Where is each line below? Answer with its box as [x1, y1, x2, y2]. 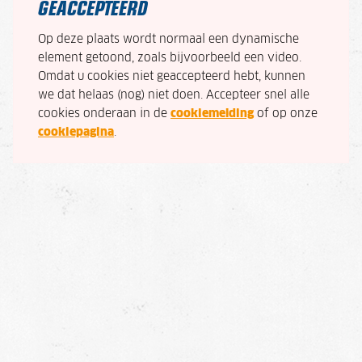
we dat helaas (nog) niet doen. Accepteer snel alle [38, 90, 309, 102]
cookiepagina [38, 127, 114, 139]
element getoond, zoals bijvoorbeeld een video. [38, 53, 301, 65]
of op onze [254, 108, 318, 120]
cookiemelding [170, 108, 254, 120]
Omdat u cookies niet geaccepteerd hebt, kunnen [38, 71, 305, 83]
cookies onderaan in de [38, 108, 170, 120]
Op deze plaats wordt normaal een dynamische [38, 34, 299, 46]
